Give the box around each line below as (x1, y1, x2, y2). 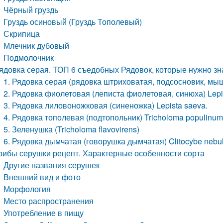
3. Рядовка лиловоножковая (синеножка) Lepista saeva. (3, 100, 208, 111)
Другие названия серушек (3, 159, 100, 171)
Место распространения (3, 195, 94, 207)
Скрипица (3, 28, 40, 39)
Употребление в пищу (3, 207, 84, 219)
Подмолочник (3, 52, 54, 63)
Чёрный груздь (3, 4, 59, 15)
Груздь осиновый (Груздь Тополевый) (3, 16, 142, 27)
